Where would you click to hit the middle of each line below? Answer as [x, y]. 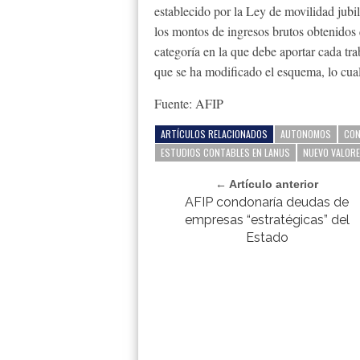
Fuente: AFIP [189, 103]
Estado [267, 237]
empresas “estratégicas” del [267, 220]
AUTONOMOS [306, 134]
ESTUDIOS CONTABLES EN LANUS [225, 152]
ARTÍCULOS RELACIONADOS [214, 134]
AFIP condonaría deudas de [267, 202]
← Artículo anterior [267, 184]
